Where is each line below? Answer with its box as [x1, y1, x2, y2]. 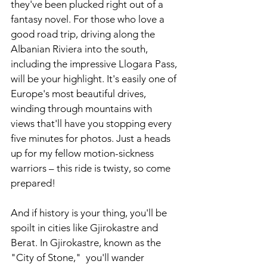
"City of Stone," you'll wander [11, 252, 147, 264]
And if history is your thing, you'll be [11, 207, 169, 219]
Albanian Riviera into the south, [11, 43, 150, 55]
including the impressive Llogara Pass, [11, 58, 179, 70]
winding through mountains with [11, 103, 154, 115]
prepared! [11, 177, 58, 190]
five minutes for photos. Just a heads [11, 132, 173, 145]
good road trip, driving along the [11, 28, 157, 41]
